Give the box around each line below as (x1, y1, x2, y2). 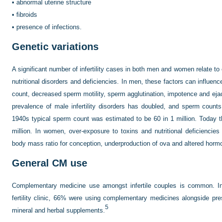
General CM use (12, 157, 87, 168)
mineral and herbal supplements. (12, 206, 105, 214)
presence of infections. (16, 23, 82, 31)
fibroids (16, 10, 37, 18)
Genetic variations (12, 41, 99, 52)
